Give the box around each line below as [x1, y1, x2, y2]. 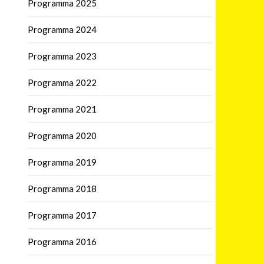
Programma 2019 [28, 156, 97, 167]
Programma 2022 [28, 77, 97, 88]
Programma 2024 [28, 24, 97, 35]
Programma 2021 [28, 103, 97, 114]
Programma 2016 [28, 236, 97, 247]
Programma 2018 [28, 183, 97, 194]
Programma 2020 [28, 130, 97, 141]
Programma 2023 [28, 50, 97, 61]
